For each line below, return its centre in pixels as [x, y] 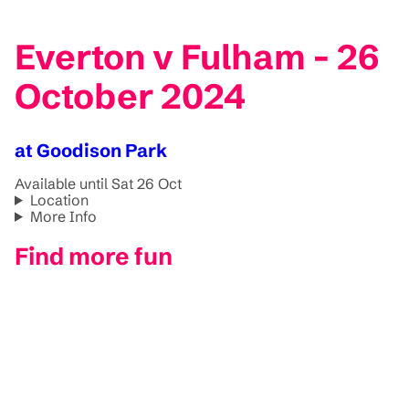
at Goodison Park [91, 150]
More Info [63, 216]
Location [59, 199]
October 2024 [130, 97]
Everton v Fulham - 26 [197, 58]
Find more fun [94, 257]
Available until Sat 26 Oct [98, 183]
